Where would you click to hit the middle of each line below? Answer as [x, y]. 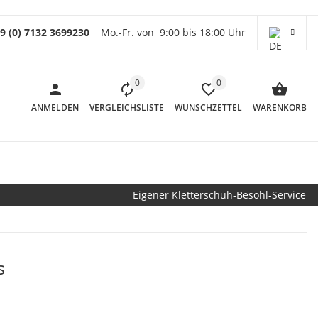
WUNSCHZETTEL [208, 107]
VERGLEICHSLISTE [127, 107]
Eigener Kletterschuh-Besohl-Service [219, 194]
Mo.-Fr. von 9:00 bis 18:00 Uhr [173, 32]
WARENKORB [280, 107]
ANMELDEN [55, 107]
